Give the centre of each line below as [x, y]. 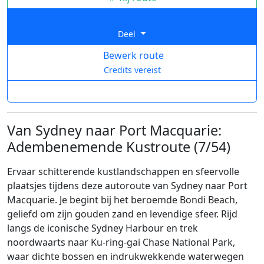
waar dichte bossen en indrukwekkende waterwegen [126, 256]
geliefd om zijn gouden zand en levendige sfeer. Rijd [122, 214]
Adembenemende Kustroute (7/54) [119, 147]
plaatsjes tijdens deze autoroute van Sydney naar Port [127, 186]
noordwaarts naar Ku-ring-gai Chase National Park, [121, 242]
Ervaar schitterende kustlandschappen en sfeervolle [123, 171]
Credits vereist [132, 70]
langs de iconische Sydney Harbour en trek [103, 228]
